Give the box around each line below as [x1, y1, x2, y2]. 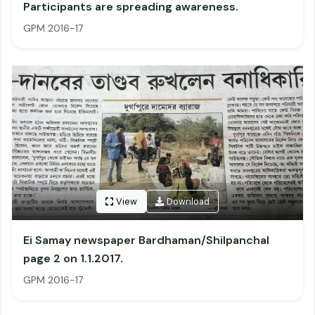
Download [167, 195, 210, 208]
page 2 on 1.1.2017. [23, 251, 123, 266]
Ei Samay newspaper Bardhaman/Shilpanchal [23, 233, 269, 247]
